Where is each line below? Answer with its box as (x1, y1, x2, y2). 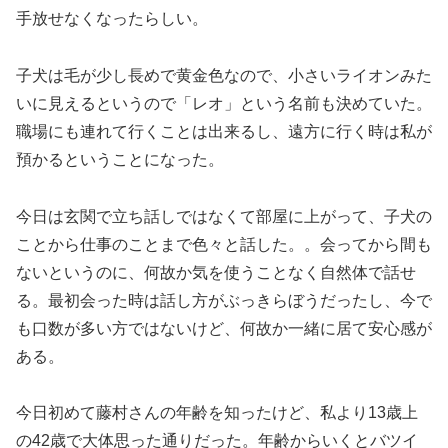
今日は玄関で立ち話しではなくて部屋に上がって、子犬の (16, 207, 432, 225)
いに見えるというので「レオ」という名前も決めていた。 (16, 94, 432, 112)
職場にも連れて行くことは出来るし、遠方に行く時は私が (16, 122, 432, 140)
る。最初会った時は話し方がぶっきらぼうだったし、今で (16, 291, 432, 309)
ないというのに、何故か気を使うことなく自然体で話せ (16, 263, 416, 281)
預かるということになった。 (16, 150, 224, 168)
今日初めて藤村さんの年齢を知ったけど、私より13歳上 (16, 404, 418, 422)
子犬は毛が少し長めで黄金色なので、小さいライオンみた (16, 66, 432, 84)
